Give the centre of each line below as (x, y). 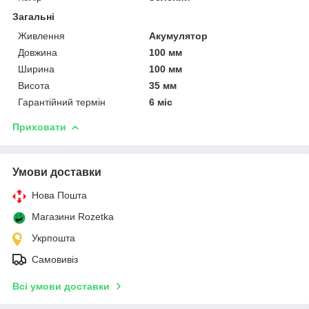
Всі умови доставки (61, 286)
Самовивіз (55, 259)
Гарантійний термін (62, 102)
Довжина (38, 52)
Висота (34, 85)
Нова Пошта (59, 195)
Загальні (33, 16)
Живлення (41, 36)
